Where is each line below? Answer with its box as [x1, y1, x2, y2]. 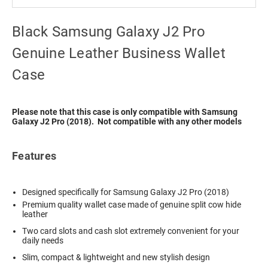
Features [12, 150, 56, 163]
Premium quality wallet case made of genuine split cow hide [22, 200, 242, 210]
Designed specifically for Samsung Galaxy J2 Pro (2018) [22, 187, 230, 197]
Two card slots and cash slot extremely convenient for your [22, 226, 240, 236]
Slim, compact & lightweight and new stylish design [22, 252, 211, 263]
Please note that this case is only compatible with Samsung [12, 107, 237, 117]
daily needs [22, 236, 64, 246]
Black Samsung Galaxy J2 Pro [12, 23, 205, 41]
